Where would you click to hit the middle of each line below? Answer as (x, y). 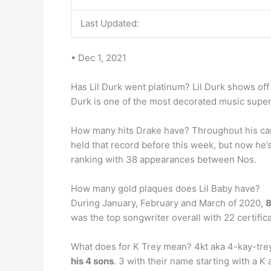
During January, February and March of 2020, (168, 203)
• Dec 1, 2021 (99, 58)
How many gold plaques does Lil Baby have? (165, 188)
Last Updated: (110, 23)
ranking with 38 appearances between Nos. (164, 159)
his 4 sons (92, 261)
